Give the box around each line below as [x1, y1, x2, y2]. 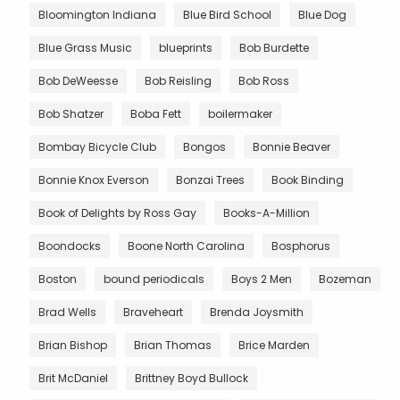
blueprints [159, 39, 212, 55]
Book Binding [271, 171, 344, 187]
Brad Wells [38, 304, 96, 320]
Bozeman [319, 271, 371, 287]
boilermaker [208, 105, 272, 121]
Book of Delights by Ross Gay [38, 204, 196, 221]
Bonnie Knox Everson [38, 171, 149, 187]
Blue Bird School [183, 6, 271, 22]
